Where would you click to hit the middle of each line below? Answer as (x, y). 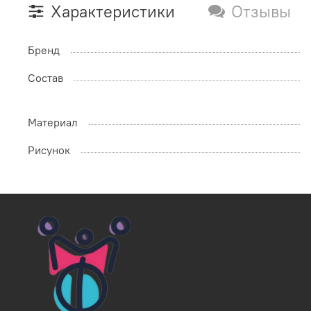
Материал (53, 122)
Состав (45, 77)
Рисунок (49, 150)
